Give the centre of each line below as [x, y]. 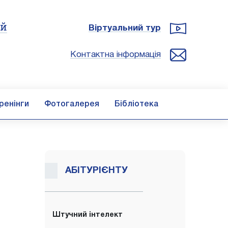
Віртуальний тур [125, 28]
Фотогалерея [72, 104]
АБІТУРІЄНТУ [96, 171]
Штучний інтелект [88, 215]
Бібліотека [136, 104]
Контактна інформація [116, 55]
